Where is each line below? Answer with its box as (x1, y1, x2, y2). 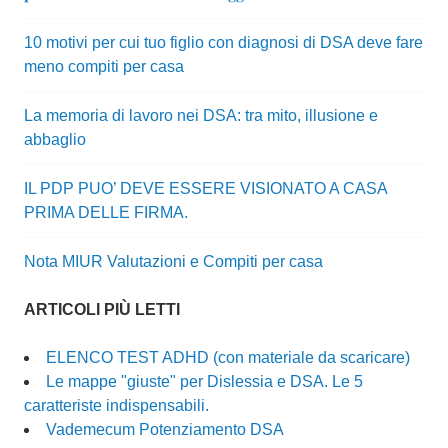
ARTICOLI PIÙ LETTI (24, 301, 180, 319)
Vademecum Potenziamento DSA (46, 421, 284, 439)
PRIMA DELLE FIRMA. (24, 204, 188, 222)
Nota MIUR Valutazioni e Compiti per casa (24, 253, 323, 271)
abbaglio (24, 131, 86, 149)
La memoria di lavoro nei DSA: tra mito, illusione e (24, 107, 378, 125)
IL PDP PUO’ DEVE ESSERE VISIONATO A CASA (24, 180, 387, 198)
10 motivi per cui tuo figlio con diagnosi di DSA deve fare (24, 34, 423, 52)
